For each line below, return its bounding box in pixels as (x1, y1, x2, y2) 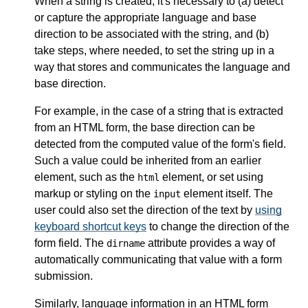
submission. (34, 269, 93, 282)
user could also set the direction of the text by (34, 203, 255, 216)
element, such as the (34, 170, 137, 183)
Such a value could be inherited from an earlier (34, 154, 261, 166)
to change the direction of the (146, 220, 289, 232)
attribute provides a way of (145, 236, 275, 249)
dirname (107, 237, 145, 249)
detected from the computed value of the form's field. (34, 137, 286, 150)
